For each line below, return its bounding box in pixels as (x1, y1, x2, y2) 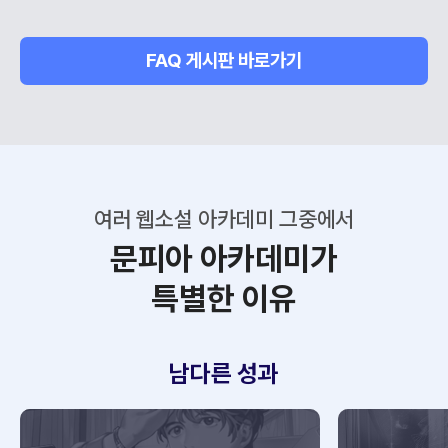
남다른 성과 (169, 359, 279, 389)
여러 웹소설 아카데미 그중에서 (93, 206, 355, 233)
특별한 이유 (151, 280, 297, 319)
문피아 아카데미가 (109, 240, 339, 279)
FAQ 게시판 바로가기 (146, 49, 302, 73)
